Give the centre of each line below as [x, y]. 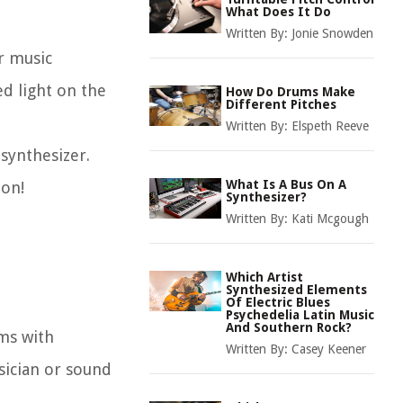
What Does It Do [278, 12]
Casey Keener [329, 349]
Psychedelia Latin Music [300, 315]
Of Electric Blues [278, 302]
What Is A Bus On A [286, 184]
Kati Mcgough [330, 219]
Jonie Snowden [332, 33]
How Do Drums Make [291, 92]
